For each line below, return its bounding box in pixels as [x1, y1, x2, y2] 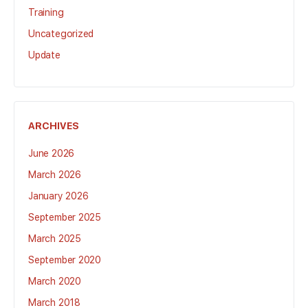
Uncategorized [28, 28, 94, 39]
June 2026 [28, 148, 75, 159]
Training [28, 7, 64, 18]
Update [28, 49, 60, 60]
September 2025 [28, 212, 102, 223]
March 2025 [28, 233, 81, 244]
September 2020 [28, 254, 102, 265]
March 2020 [28, 276, 81, 287]
